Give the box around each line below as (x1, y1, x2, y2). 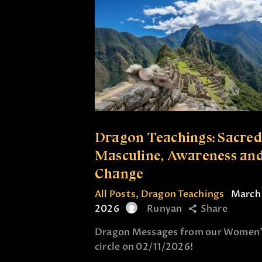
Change (95, 164, 144, 182)
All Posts (95, 187, 136, 201)
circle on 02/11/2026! (95, 240, 194, 254)
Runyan (147, 202, 182, 215)
